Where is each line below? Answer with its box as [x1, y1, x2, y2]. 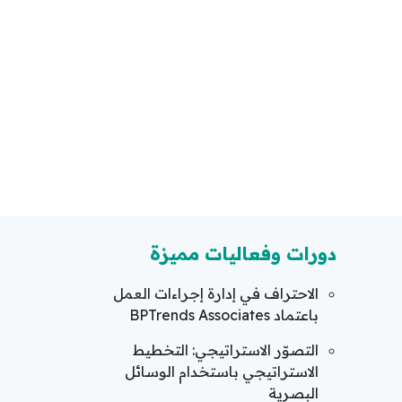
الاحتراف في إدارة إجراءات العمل [113, 284, 319, 302]
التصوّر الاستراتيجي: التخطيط [133, 341, 319, 359]
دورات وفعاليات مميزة [150, 242, 336, 265]
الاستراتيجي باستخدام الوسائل [125, 363, 319, 380]
